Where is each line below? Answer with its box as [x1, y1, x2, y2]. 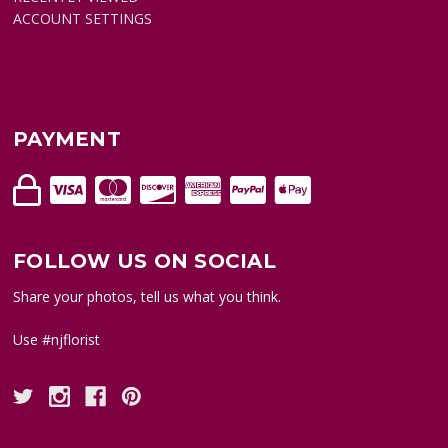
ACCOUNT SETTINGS [13, 9, 153, 29]
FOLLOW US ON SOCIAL [13, 249, 276, 274]
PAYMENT [13, 127, 121, 152]
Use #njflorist [13, 330, 101, 350]
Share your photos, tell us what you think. [13, 287, 282, 307]
